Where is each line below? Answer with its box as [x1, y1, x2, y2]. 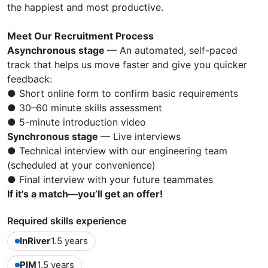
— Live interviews [100, 130, 181, 143]
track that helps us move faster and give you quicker [7, 59, 247, 71]
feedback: [7, 73, 52, 86]
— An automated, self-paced [107, 44, 237, 57]
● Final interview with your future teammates [7, 173, 213, 186]
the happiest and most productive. [7, 1, 163, 14]
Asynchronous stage [7, 44, 107, 57]
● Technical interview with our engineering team [7, 145, 227, 157]
